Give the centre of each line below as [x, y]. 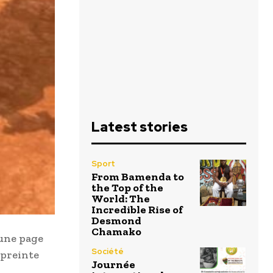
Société [108, 252]
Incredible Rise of [137, 210]
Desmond [116, 221]
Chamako [116, 232]
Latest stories [140, 127]
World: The [121, 199]
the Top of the [127, 188]
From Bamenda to [138, 177]
